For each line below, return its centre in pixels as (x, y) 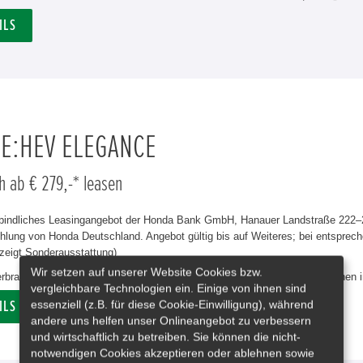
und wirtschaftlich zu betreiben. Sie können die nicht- (166, 337)
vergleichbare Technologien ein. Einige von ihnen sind (169, 288)
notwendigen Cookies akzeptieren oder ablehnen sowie (173, 353)
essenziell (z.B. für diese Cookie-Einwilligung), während (172, 304)
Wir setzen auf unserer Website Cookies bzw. (147, 272)
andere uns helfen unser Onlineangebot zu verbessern (171, 320)
